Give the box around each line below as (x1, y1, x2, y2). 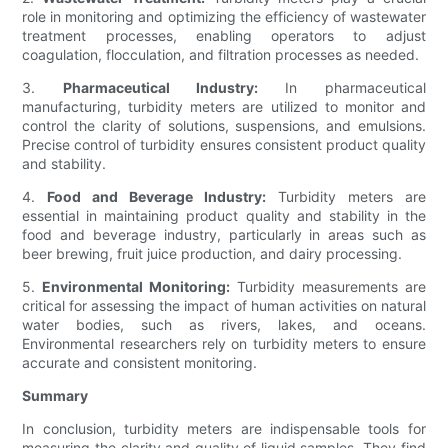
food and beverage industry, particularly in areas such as (22, 226, 426, 244)
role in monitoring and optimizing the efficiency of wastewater (22, 8, 426, 26)
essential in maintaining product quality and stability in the (22, 207, 426, 225)
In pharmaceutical (258, 79, 426, 97)
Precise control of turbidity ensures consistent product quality (22, 136, 426, 154)
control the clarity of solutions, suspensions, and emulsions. (22, 117, 426, 135)
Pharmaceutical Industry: (62, 79, 259, 97)
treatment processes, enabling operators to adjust (22, 27, 426, 45)
